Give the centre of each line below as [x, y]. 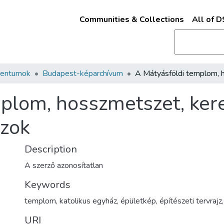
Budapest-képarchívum [83, 73]
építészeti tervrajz [191, 201]
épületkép [138, 201]
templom [40, 201]
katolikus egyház [88, 201]
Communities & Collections [131, 19]
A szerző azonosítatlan [64, 165]
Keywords [47, 185]
